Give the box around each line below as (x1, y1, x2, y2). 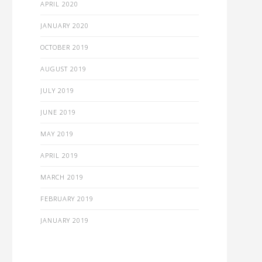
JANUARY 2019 (40, 216, 89, 225)
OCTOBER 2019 (40, 43, 89, 51)
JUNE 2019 (40, 108, 76, 116)
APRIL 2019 (40, 151, 78, 160)
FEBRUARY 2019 (40, 194, 94, 203)
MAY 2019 (40, 129, 74, 138)
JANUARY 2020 (40, 21, 89, 30)
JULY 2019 (40, 86, 74, 95)
